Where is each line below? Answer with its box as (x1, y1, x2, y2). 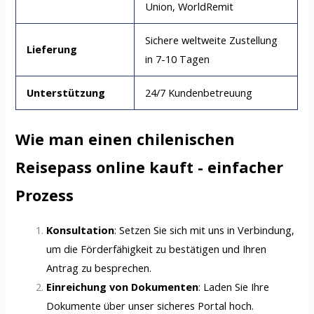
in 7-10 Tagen (145, 52, 210, 67)
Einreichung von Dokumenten (46, 279, 199, 294)
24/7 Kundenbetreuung (145, 86, 253, 100)
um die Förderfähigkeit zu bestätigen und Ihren (46, 241, 267, 256)
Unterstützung (27, 86, 106, 100)
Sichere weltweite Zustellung (145, 33, 278, 48)
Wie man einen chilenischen (15, 129, 235, 150)
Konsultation (46, 222, 115, 237)
